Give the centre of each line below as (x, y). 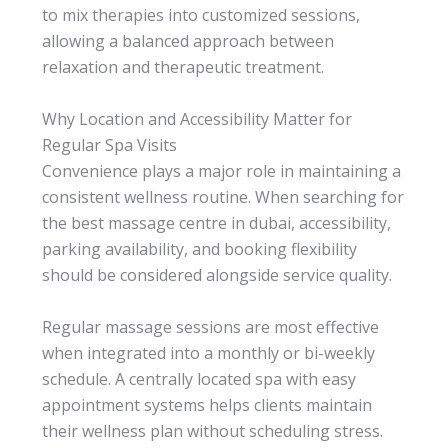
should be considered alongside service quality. (217, 275)
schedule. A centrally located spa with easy (199, 378)
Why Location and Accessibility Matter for (197, 119)
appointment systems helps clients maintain (207, 404)
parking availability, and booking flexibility (199, 249)
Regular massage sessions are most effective (210, 326)
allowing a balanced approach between (188, 41)
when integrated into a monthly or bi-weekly (208, 352)
